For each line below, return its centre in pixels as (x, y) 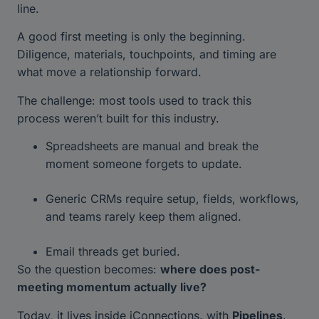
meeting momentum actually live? (112, 287)
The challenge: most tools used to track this (134, 100)
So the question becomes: (89, 270)
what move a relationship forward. (111, 72)
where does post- (210, 270)
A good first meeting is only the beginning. (131, 37)
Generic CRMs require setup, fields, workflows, (172, 199)
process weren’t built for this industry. (120, 118)
